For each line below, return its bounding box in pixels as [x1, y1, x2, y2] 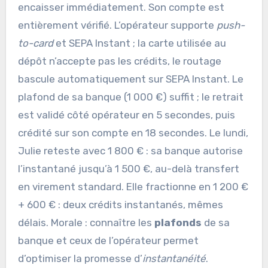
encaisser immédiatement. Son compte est [17, 1, 224, 14]
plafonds [154, 217, 202, 229]
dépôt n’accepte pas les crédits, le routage [17, 55, 221, 68]
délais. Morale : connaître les [17, 217, 154, 229]
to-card [17, 37, 53, 50]
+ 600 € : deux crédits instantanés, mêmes [17, 199, 223, 211]
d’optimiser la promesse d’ [17, 252, 142, 265]
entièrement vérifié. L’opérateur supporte [17, 19, 217, 32]
